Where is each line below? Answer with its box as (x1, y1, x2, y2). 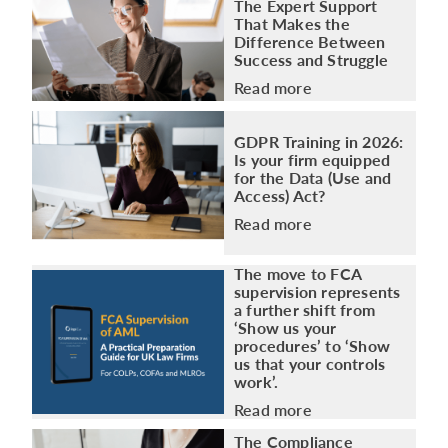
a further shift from (234, 299, 375, 319)
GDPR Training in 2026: (234, 131, 404, 151)
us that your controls (234, 353, 386, 373)
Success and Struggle (234, 49, 388, 69)
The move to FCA (234, 263, 361, 283)
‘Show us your (234, 317, 337, 337)
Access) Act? (234, 185, 326, 205)
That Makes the (234, 13, 350, 33)
